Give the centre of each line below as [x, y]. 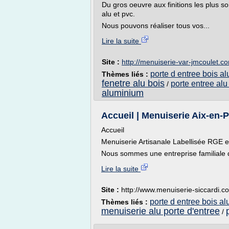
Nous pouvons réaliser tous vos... [156, 26]
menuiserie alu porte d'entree [161, 211]
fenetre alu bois [133, 83]
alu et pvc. [118, 14]
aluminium [123, 93]
